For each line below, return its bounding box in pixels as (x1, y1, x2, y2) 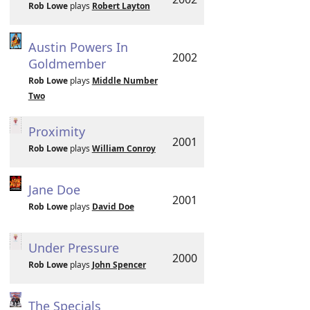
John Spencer (91, 259, 146, 271)
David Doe (91, 201, 134, 212)
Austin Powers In (28, 39, 128, 55)
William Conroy (91, 143, 156, 154)
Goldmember (28, 55, 106, 72)
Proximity (28, 123, 85, 140)
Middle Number (91, 75, 158, 86)
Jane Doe (28, 181, 80, 198)
